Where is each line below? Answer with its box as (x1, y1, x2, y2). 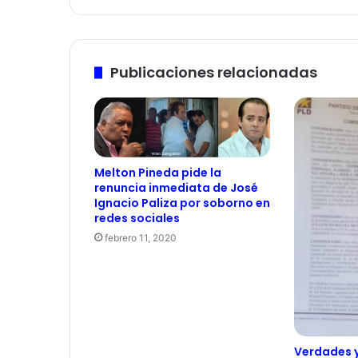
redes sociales (94, 209, 180, 226)
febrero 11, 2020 (105, 231, 177, 244)
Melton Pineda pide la (94, 164, 221, 181)
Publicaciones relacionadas (110, 62, 317, 83)
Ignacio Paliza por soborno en (94, 194, 270, 211)
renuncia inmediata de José (94, 179, 258, 196)
